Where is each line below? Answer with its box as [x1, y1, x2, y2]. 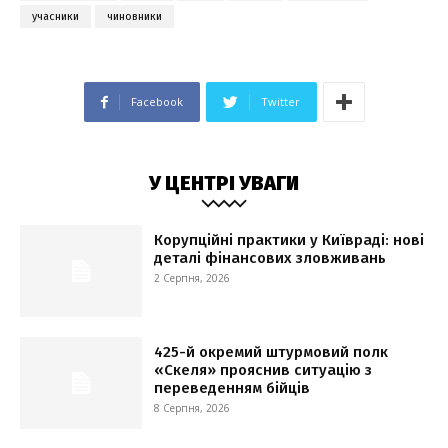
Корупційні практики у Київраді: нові [154, 231, 425, 250]
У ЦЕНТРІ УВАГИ [149, 171, 299, 196]
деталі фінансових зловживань [154, 249, 387, 268]
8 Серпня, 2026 [154, 400, 231, 415]
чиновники [107, 10, 162, 24]
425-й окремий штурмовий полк [154, 342, 389, 361]
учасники [32, 10, 79, 24]
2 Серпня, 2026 [154, 271, 231, 286]
